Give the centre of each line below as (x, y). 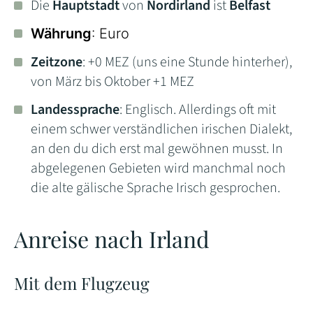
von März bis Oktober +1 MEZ (112, 82)
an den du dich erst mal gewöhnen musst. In (157, 149)
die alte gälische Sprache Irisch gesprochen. (155, 188)
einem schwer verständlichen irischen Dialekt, (161, 130)
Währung (61, 34)
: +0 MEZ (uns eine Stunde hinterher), (187, 63)
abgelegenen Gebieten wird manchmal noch (158, 169)
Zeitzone (57, 63)
